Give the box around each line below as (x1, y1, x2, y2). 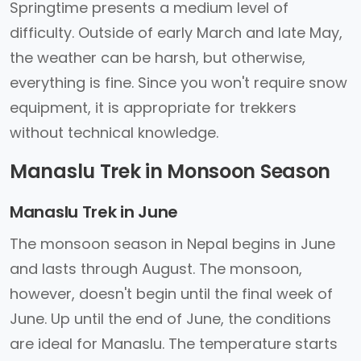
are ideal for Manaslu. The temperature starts (10, 334, 338, 354)
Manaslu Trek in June (10, 201, 178, 223)
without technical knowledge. (10, 122, 222, 143)
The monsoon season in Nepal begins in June (10, 234, 335, 254)
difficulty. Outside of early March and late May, (10, 23, 342, 43)
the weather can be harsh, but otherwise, (10, 48, 305, 68)
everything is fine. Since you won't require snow (10, 73, 347, 93)
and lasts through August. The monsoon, (10, 259, 302, 279)
